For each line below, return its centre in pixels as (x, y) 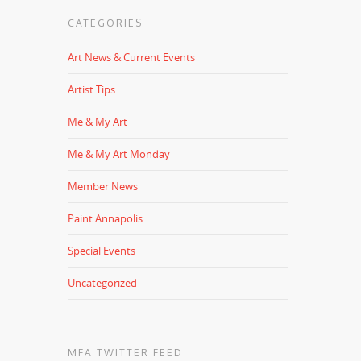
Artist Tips (92, 89)
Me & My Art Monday (119, 154)
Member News (103, 186)
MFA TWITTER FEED (126, 353)
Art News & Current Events (132, 57)
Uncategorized (103, 283)
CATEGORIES (106, 23)
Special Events (102, 251)
